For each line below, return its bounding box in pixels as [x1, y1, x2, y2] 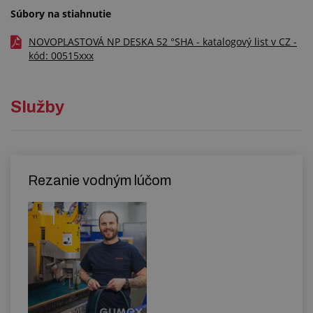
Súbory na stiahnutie [10, 7, 111, 20]
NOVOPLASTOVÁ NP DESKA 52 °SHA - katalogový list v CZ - [29, 35, 297, 48]
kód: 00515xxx [29, 49, 94, 62]
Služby [10, 98, 64, 116]
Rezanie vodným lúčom [28, 173, 171, 188]
